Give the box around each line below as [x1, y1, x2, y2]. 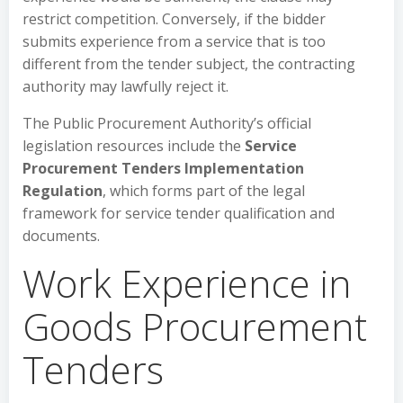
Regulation [22, 181, 103, 201]
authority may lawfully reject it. [22, 76, 228, 96]
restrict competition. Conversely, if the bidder [22, 9, 326, 29]
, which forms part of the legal [103, 181, 305, 201]
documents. [22, 226, 100, 246]
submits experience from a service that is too [22, 31, 326, 51]
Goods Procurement [22, 300, 367, 352]
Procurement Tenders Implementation [22, 158, 304, 178]
